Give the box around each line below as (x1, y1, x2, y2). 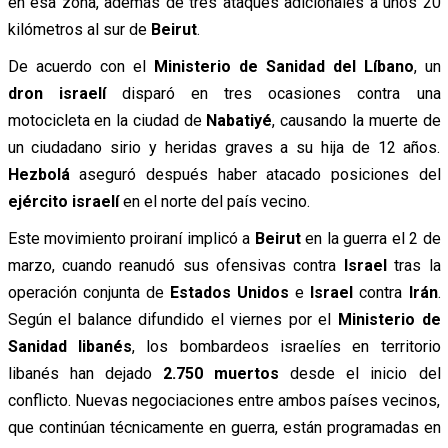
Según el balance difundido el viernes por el (7, 309, 338, 329)
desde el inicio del (279, 363, 441, 383)
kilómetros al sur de (7, 19, 151, 39)
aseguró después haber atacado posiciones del (69, 164, 441, 184)
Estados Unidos (169, 282, 289, 302)
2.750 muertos (162, 363, 279, 383)
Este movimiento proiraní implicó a (7, 228, 255, 248)
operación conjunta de (7, 282, 170, 302)
